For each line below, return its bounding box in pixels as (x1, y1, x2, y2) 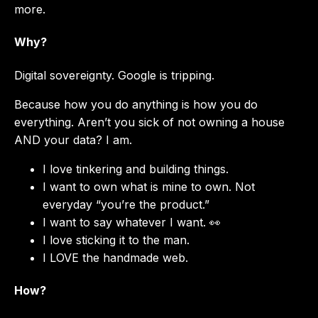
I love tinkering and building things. (43, 161, 229, 176)
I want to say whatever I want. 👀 (43, 214, 221, 229)
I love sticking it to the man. (43, 232, 190, 247)
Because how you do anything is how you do (14, 97, 258, 111)
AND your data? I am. (14, 132, 132, 147)
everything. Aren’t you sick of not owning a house (14, 114, 285, 129)
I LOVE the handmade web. (43, 250, 188, 265)
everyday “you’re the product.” (43, 197, 209, 212)
